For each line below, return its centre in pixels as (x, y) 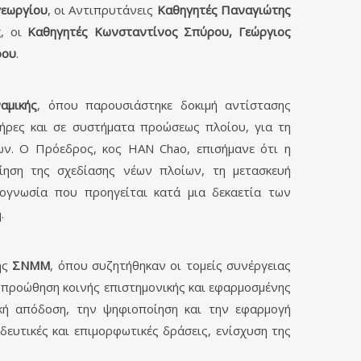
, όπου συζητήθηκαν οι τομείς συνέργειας (171, 265)
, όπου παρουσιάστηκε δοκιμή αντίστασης (164, 105)
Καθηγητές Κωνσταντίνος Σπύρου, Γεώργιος (160, 31)
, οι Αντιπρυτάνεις (102, 10)
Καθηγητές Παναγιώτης (224, 10)
